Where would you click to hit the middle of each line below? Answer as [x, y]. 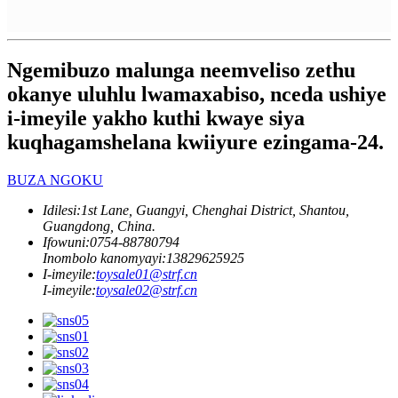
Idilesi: [62, 210]
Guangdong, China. [99, 226]
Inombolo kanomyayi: [104, 258]
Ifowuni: [66, 242]
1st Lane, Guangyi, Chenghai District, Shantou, [215, 210]
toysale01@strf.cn [147, 274]
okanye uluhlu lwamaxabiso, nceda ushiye [197, 95]
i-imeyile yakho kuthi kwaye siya [156, 119]
